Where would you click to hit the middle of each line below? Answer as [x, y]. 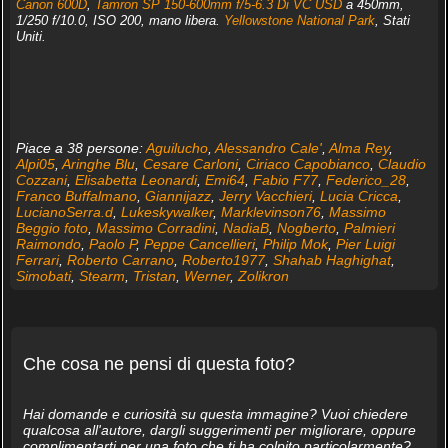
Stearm [101, 276]
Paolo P [112, 244]
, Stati [392, 21]
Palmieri [369, 228]
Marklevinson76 [270, 212]
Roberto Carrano [120, 260]
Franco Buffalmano [76, 196]
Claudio [401, 164]
